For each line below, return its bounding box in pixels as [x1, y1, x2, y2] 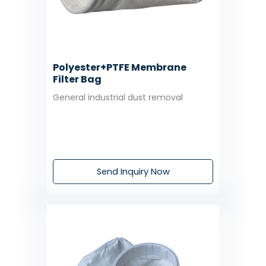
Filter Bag [53, 72, 102, 87]
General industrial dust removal [53, 91, 183, 104]
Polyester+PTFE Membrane [53, 61, 186, 75]
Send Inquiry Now [96, 165, 170, 178]
